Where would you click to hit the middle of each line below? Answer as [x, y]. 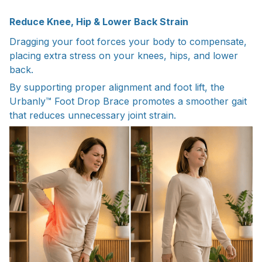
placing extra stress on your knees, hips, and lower [124, 56]
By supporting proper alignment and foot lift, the [117, 87]
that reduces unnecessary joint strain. [93, 116]
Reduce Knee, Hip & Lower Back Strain [99, 21]
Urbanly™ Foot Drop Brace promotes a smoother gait [128, 101]
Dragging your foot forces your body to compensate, [128, 42]
